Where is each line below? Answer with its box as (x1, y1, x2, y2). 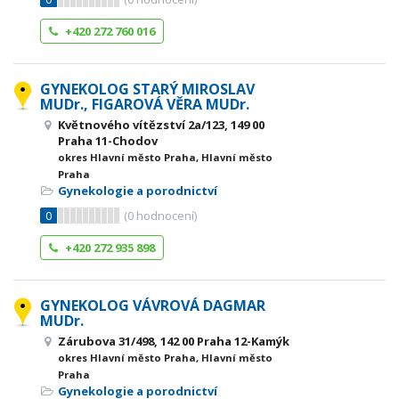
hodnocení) (134, 208, 197, 224)
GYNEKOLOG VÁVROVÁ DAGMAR (40, 296, 265, 315)
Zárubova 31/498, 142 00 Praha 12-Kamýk (58, 333, 289, 349)
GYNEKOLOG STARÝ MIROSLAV (40, 79, 255, 99)
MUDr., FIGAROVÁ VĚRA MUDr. (40, 94, 249, 114)
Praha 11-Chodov (58, 133, 158, 149)
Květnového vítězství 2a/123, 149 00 (58, 117, 265, 133)
